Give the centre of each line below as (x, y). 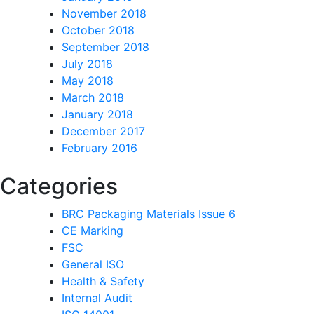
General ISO (93, 265)
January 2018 (97, 115)
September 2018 (105, 47)
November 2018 (104, 14)
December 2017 (103, 131)
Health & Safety (103, 281)
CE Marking (93, 231)
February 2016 (100, 148)
